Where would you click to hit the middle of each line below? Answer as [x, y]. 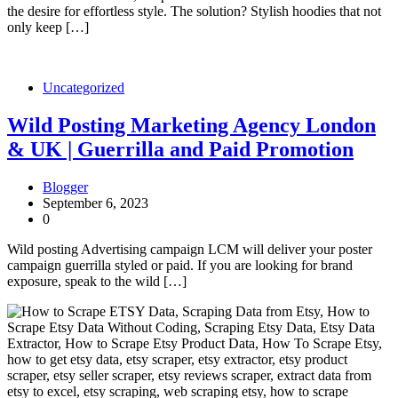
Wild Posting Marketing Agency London [191, 126]
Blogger [65, 187]
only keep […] [48, 28]
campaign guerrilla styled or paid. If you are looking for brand [180, 266]
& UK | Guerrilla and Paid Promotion [180, 150]
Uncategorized [84, 88]
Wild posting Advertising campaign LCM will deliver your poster [190, 250]
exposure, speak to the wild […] [97, 282]
